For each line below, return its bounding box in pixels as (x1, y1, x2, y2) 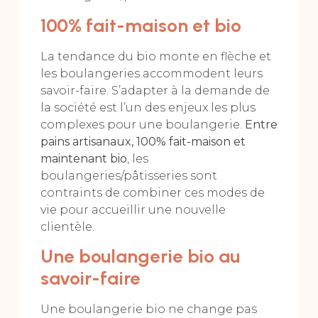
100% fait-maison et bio (40, 13, 241, 37)
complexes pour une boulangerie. (40, 117, 245, 131)
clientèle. (40, 219, 94, 234)
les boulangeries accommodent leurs (40, 66, 263, 80)
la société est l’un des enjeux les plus (40, 100, 256, 114)
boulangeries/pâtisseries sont (40, 168, 217, 182)
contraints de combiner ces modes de (40, 185, 265, 199)
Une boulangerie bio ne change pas (40, 302, 257, 317)
